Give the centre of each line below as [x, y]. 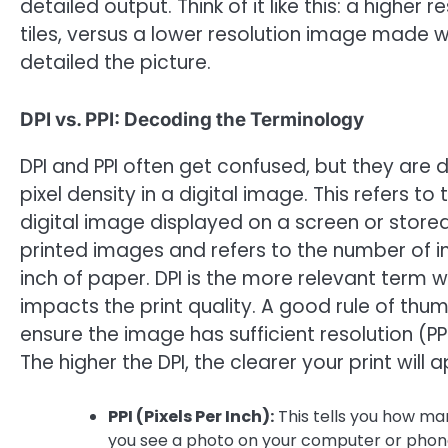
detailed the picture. [115, 63]
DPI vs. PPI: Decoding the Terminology [192, 119]
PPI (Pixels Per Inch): [191, 417]
